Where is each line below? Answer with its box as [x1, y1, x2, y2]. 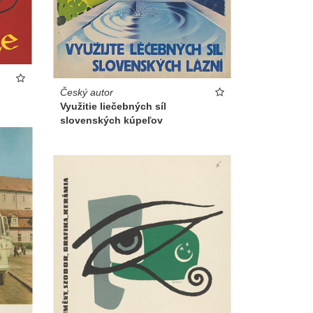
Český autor [60, 86, 113, 98]
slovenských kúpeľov [60, 114, 163, 126]
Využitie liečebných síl [60, 100, 166, 112]
